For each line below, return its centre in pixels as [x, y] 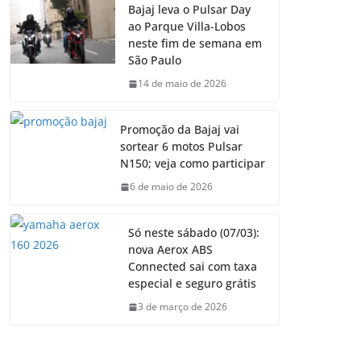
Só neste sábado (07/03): [194, 233]
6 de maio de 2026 [171, 187]
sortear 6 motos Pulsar [181, 147]
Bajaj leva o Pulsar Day [189, 10]
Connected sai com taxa [193, 267]
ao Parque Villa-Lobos [187, 27]
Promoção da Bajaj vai [180, 130]
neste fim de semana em [195, 44]
